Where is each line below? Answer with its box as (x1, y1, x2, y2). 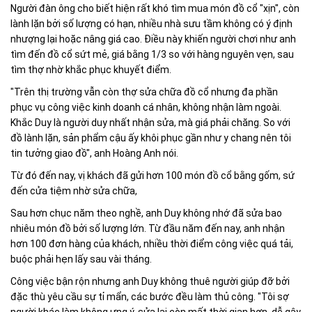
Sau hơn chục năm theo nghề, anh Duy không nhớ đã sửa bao (10, 208, 282, 219)
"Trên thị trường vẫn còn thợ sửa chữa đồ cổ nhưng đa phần (10, 86, 278, 98)
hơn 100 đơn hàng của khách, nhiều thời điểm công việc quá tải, (10, 238, 293, 250)
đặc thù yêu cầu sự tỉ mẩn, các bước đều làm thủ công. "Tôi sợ (10, 291, 289, 303)
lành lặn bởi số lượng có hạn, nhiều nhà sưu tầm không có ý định (10, 18, 292, 30)
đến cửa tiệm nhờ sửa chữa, (10, 185, 137, 197)
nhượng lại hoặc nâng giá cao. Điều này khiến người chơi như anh (10, 33, 296, 45)
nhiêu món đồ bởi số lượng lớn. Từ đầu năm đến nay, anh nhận (10, 223, 285, 235)
